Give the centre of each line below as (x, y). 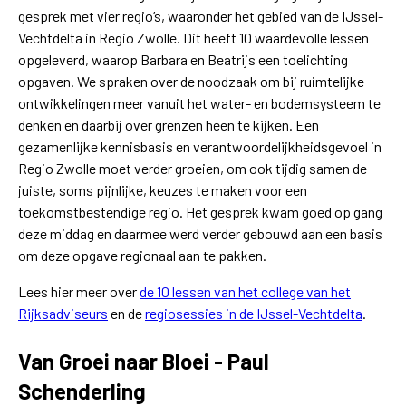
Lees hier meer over (79, 292)
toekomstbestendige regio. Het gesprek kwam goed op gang (200, 212)
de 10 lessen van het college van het (245, 292)
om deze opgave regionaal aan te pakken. (142, 256)
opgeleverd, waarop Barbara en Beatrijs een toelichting (183, 60)
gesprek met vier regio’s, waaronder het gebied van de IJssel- (201, 16)
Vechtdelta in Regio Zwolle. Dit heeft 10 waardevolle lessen (193, 38)
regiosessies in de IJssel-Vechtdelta (254, 314)
